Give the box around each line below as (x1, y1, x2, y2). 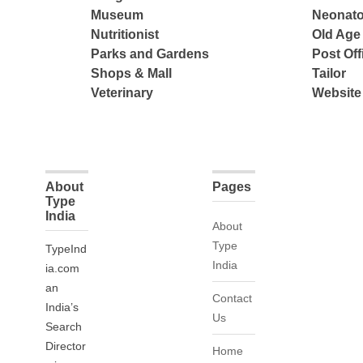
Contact (212, 292, 253, 305)
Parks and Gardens (91, 47, 210, 62)
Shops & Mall (91, 66, 173, 81)
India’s (45, 301, 79, 314)
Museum (91, 8, 144, 23)
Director (45, 340, 87, 353)
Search (45, 320, 83, 334)
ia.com (45, 262, 80, 275)
